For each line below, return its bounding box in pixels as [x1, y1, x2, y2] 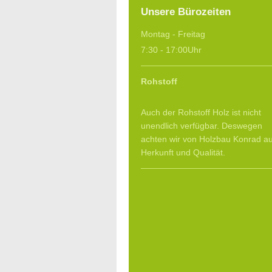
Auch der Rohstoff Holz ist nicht [141, 107, 261, 117]
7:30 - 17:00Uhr [141, 44, 202, 55]
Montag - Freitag [141, 29, 205, 39]
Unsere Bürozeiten [141, 6, 231, 18]
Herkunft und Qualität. [141, 147, 225, 157]
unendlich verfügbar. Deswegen [141, 120, 262, 131]
